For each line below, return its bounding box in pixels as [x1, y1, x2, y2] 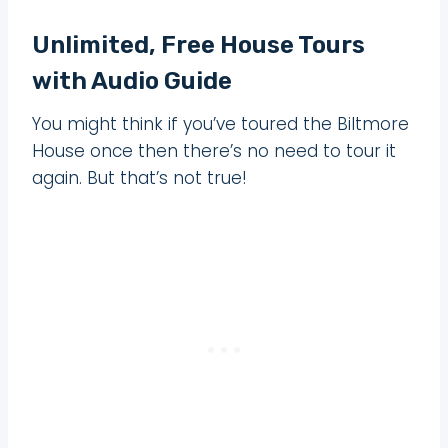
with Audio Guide [32, 66, 232, 95]
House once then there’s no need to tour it [32, 138, 396, 163]
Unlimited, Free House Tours [32, 30, 365, 59]
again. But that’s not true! [32, 165, 247, 190]
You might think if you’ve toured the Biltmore [32, 111, 409, 136]
